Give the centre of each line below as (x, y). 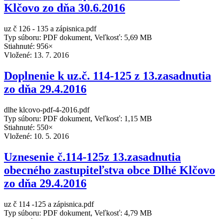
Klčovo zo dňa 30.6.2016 (65, 8)
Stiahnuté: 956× (28, 46)
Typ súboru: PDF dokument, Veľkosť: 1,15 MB (78, 118)
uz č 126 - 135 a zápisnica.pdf (50, 29)
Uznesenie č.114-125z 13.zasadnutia (92, 157)
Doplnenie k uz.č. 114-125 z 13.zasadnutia (108, 76)
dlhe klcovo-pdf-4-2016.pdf (47, 109)
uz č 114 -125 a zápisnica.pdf (49, 204)
